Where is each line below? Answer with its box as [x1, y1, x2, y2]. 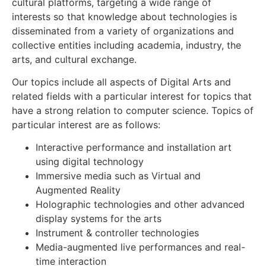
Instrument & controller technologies [36, 227, 199, 239]
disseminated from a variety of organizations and [12, 24, 234, 37]
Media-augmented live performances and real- [36, 241, 245, 254]
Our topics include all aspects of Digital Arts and [12, 76, 231, 88]
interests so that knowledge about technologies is [12, 10, 237, 23]
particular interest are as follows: [12, 119, 160, 131]
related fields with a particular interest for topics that [12, 90, 252, 103]
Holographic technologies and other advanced [36, 198, 245, 211]
